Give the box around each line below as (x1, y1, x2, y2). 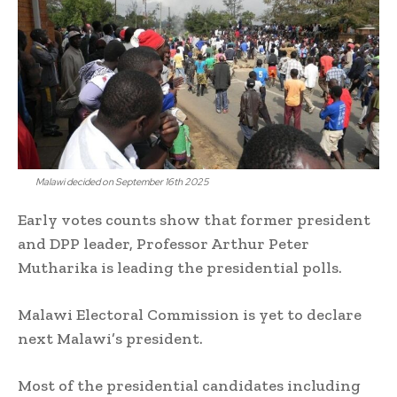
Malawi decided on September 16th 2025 (35, 175, 209, 188)
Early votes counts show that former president (18, 209, 370, 230)
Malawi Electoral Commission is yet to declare (18, 304, 362, 324)
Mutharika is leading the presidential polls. (18, 257, 342, 277)
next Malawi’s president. (18, 328, 203, 348)
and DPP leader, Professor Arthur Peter (18, 233, 309, 253)
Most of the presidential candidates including (18, 375, 361, 395)
